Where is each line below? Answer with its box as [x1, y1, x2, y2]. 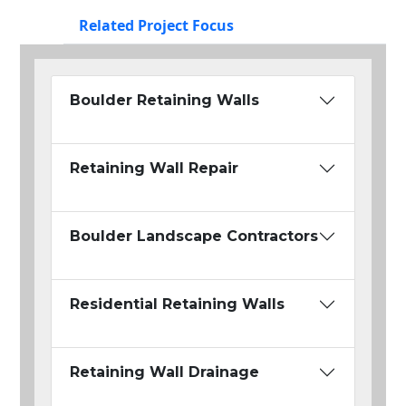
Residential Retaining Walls [70, 295, 285, 314]
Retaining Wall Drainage [70, 363, 259, 382]
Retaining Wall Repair [70, 159, 238, 178]
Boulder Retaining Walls [70, 92, 259, 110]
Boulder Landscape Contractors [70, 227, 318, 246]
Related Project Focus [79, 15, 234, 36]
